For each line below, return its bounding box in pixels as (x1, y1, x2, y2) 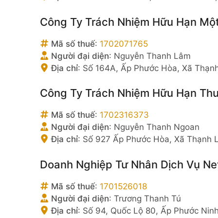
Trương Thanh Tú (114, 193, 181, 203)
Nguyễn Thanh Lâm (114, 51, 191, 61)
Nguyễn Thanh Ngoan (114, 122, 200, 132)
